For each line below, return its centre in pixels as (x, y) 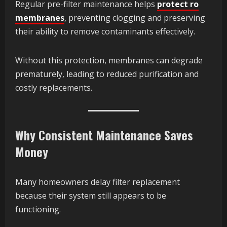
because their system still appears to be (91, 196)
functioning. (38, 210)
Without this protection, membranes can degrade (109, 61)
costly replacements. (54, 88)
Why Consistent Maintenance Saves (104, 135)
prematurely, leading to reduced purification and (107, 74)
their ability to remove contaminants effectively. (105, 32)
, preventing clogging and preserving (135, 18)
